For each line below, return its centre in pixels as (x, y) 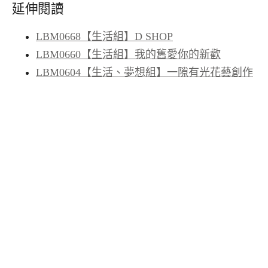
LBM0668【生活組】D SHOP (104, 36)
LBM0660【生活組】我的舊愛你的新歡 (128, 54)
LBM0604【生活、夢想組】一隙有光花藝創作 (144, 72)
